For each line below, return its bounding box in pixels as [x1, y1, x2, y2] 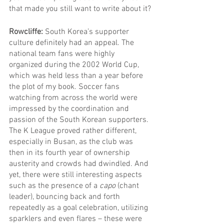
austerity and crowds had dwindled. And [9, 158, 150, 169]
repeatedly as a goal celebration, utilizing [9, 202, 150, 213]
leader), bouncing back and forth [9, 191, 122, 202]
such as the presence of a [9, 180, 99, 191]
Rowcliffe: [9, 26, 45, 37]
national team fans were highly [9, 48, 116, 59]
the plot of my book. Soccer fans [9, 81, 121, 92]
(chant [115, 180, 141, 191]
